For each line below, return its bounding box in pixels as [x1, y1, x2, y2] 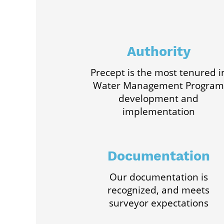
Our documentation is [109, 170, 208, 183]
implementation [122, 105, 195, 118]
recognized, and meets [107, 183, 209, 196]
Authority [126, 43, 190, 59]
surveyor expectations [108, 196, 208, 209]
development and [118, 92, 198, 105]
